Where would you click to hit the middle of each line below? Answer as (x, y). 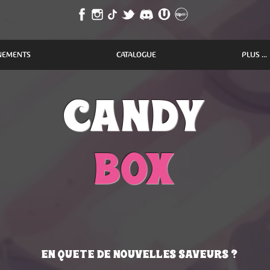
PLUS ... (254, 55)
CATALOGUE (136, 55)
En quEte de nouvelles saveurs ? (139, 254)
